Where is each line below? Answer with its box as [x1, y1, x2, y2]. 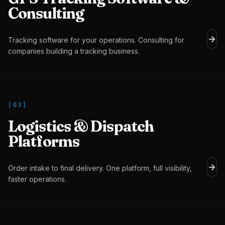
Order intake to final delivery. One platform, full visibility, [8, 164, 192, 172]
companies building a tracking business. [8, 47, 140, 55]
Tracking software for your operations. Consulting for [8, 36, 184, 44]
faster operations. [8, 175, 66, 183]
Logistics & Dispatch [8, 117, 154, 136]
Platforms [8, 132, 79, 151]
